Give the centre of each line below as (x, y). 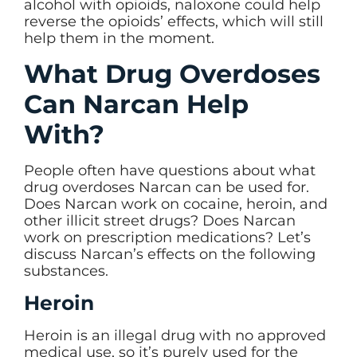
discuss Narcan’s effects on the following (170, 254)
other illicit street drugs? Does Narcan (160, 220)
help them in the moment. (119, 39)
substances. (66, 271)
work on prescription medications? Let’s (167, 237)
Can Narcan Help (136, 104)
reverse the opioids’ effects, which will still (174, 22)
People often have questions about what (170, 170)
